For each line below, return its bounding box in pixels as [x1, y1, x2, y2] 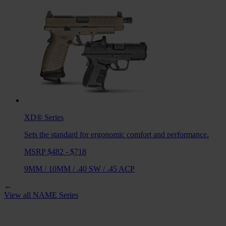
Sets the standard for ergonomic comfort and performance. [24, 130, 209, 139]
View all [4, 190, 33, 199]
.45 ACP [107, 164, 135, 173]
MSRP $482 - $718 [24, 147, 86, 156]
